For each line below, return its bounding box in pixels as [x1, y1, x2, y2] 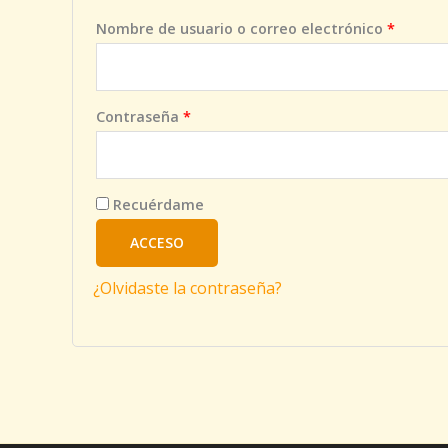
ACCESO [130, 232, 184, 252]
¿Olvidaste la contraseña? [93, 276, 282, 299]
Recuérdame [113, 194, 204, 214]
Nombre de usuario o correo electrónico [96, 18, 387, 38]
